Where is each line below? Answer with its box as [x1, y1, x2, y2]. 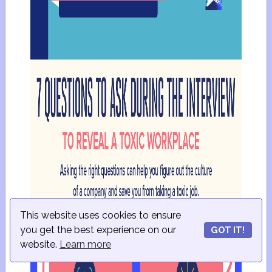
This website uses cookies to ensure [20, 209, 181, 221]
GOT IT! [211, 225, 245, 235]
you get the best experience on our [20, 224, 176, 236]
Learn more [59, 239, 111, 250]
